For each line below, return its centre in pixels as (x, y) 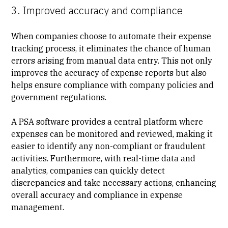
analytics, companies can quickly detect (88, 170)
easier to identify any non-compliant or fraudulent (109, 146)
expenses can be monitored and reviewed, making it (112, 134)
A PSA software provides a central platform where (107, 121)
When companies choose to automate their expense (111, 36)
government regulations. (59, 97)
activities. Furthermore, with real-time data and (104, 158)
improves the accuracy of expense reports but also (109, 73)
